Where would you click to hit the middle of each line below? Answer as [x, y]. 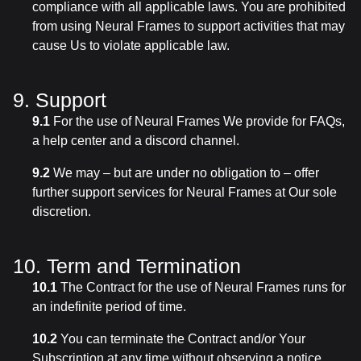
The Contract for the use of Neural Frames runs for [201, 287]
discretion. [62, 212]
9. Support [60, 100]
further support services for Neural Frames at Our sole [185, 192]
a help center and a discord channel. [136, 141]
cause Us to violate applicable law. [131, 46]
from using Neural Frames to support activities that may [189, 26]
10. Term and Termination [127, 266]
